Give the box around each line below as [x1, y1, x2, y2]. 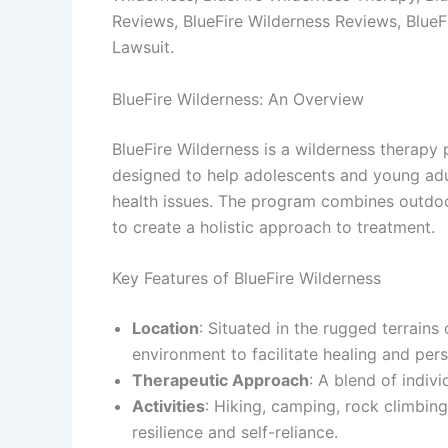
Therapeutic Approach [132, 370, 309, 391]
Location [132, 318, 199, 339]
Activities [132, 396, 205, 417]
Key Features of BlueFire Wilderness [112, 268, 381, 289]
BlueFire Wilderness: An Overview [112, 88, 364, 109]
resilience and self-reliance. [132, 422, 338, 443]
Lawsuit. [112, 37, 174, 57]
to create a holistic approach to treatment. [112, 216, 435, 237]
